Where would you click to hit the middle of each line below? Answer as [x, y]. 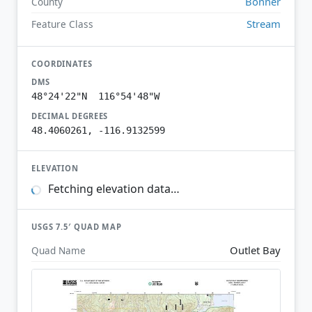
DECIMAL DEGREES [70, 116]
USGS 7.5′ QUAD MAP [77, 227]
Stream [264, 23]
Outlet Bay [255, 250]
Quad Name [58, 250]
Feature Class [62, 24]
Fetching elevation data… [112, 189]
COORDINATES [62, 63]
